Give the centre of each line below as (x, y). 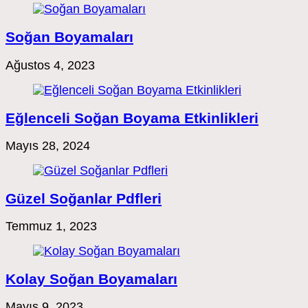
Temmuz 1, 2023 (51, 226)
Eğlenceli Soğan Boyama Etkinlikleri (132, 118)
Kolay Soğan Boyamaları (91, 278)
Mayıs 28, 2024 (48, 145)
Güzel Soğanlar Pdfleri (84, 198)
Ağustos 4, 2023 (50, 65)
